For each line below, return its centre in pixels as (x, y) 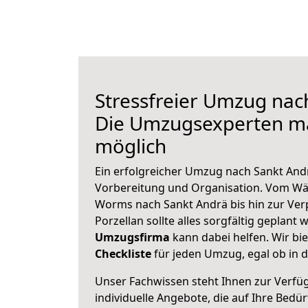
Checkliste (123, 254)
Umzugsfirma (132, 237)
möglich (131, 146)
